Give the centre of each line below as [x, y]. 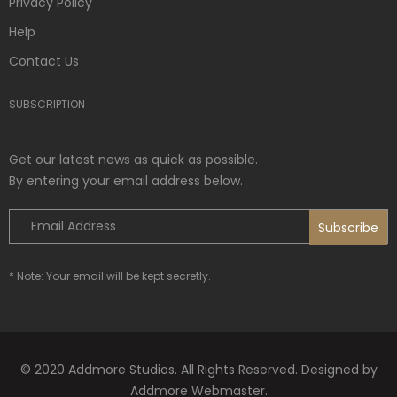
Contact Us [44, 61]
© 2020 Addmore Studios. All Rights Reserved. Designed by [198, 369]
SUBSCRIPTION [47, 104]
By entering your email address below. [126, 180]
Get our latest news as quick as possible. [133, 159]
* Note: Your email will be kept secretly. [110, 276]
